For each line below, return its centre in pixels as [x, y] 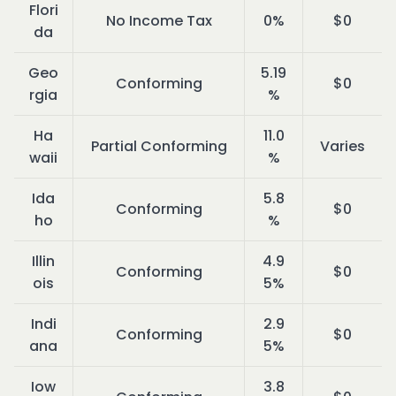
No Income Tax [159, 21]
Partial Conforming [159, 147]
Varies [343, 147]
